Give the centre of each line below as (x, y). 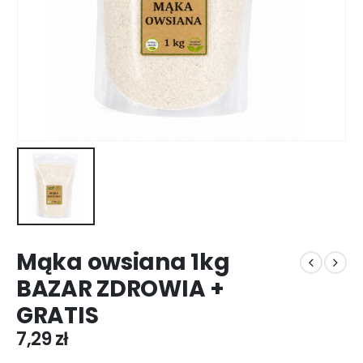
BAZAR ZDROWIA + (120, 289)
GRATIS (58, 316)
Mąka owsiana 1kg (123, 263)
